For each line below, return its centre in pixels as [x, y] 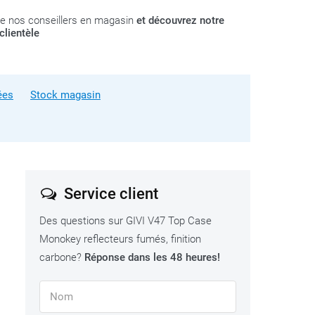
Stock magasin [65, 95]
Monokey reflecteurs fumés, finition [120, 239]
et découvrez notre [180, 20]
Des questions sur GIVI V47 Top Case [126, 221]
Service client [109, 194]
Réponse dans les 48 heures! [152, 257]
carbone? [62, 257]
